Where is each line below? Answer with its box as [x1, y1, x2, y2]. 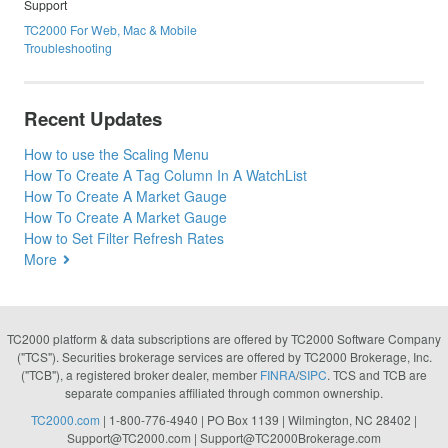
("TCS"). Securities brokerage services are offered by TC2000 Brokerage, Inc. [16, 348, 432, 365]
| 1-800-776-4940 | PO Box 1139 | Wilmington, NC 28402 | [100, 411, 417, 428]
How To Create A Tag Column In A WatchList [24, 165, 307, 185]
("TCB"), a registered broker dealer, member [21, 366, 260, 383]
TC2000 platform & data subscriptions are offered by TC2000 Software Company [7, 330, 441, 347]
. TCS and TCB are [327, 366, 427, 383]
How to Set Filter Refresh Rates [24, 228, 224, 248]
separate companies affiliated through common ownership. [65, 384, 383, 401]
